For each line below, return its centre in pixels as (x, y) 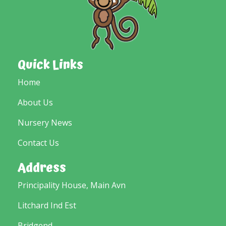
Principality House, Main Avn (72, 185)
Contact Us (38, 143)
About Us (35, 102)
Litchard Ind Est (47, 205)
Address (42, 168)
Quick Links (50, 65)
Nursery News (45, 123)
